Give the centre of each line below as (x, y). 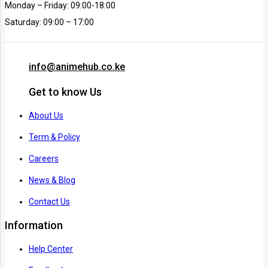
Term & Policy (54, 137)
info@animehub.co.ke (77, 67)
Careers (44, 159)
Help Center (51, 249)
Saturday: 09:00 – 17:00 (49, 22)
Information (34, 226)
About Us (46, 116)
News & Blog (52, 180)
